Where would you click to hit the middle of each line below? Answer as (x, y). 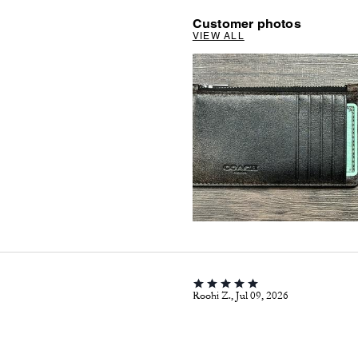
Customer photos (247, 24)
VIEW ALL (218, 36)
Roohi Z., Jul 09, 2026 (240, 295)
